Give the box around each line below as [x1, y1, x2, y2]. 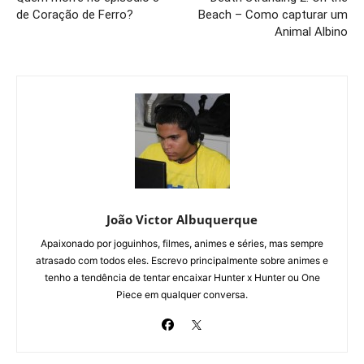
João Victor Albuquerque [106, 210, 258, 227]
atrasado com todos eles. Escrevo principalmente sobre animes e [36, 253, 328, 266]
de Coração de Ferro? [16, 6, 133, 22]
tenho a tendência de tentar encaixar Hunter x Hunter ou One [44, 271, 320, 284]
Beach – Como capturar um [197, 6, 348, 22]
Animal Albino [274, 24, 348, 39]
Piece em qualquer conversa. [116, 288, 248, 301]
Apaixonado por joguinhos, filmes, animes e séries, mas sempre [41, 236, 323, 249]
